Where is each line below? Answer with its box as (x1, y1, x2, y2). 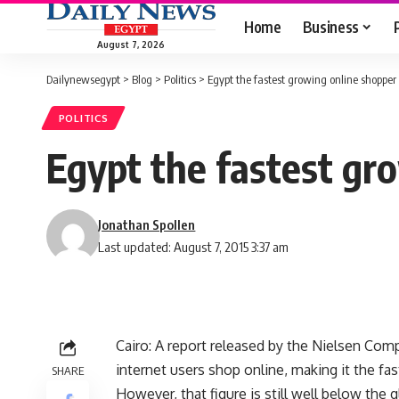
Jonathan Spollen (98, 216, 196, 233)
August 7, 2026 (97, 38, 165, 50)
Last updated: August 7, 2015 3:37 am (98, 239, 289, 256)
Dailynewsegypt (46, 72, 120, 86)
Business (302, 16, 359, 37)
